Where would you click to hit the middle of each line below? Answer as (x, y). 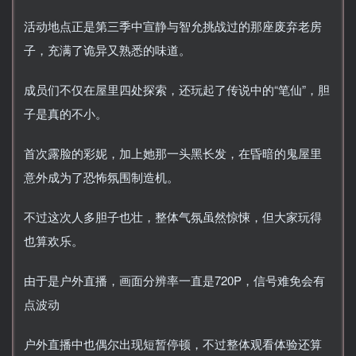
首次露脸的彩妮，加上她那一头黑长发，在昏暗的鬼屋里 (173, 153)
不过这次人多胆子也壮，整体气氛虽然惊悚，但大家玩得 (173, 216)
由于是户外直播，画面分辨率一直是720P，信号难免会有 (174, 280)
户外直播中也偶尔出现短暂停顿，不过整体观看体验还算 (173, 343)
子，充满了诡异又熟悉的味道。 (107, 49)
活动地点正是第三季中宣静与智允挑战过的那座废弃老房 (173, 25)
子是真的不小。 (66, 113)
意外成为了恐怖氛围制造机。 (101, 176)
